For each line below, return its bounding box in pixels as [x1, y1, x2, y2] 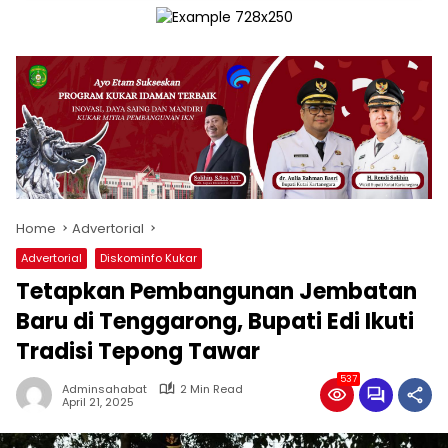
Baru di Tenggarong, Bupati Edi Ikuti [16, 305, 414, 337]
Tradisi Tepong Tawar [16, 335, 260, 367]
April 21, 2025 [62, 394, 134, 410]
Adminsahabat [62, 380, 147, 397]
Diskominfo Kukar [100, 249, 197, 266]
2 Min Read [180, 380, 243, 397]
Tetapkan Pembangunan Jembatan [16, 275, 417, 307]
